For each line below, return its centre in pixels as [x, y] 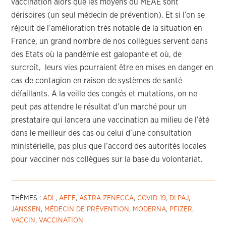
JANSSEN [26, 209]
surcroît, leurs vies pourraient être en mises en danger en [112, 68]
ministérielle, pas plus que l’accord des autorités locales [109, 146]
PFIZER [181, 209]
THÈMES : [27, 198]
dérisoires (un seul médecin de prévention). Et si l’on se [108, 15]
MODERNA [150, 209]
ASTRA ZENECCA [107, 198]
